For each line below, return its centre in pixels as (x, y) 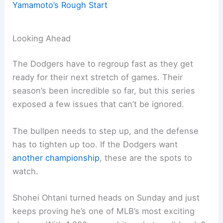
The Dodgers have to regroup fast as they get (103, 64)
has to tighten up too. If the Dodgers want (95, 144)
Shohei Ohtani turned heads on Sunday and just (106, 197)
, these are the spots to (146, 158)
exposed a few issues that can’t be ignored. (99, 104)
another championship (56, 158)
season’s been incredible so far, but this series (104, 91)
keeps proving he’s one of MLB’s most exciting (104, 211)
